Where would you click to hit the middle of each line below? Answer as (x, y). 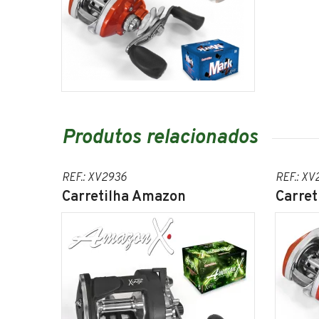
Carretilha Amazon (124, 198)
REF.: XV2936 (94, 178)
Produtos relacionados (160, 138)
